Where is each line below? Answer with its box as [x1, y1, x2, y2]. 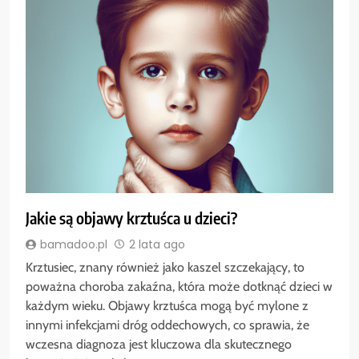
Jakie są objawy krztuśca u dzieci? [26, 208, 237, 228]
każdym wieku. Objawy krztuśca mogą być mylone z [26, 297, 309, 313]
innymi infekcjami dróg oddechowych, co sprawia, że [26, 317, 309, 333]
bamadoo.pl [40, 236, 107, 252]
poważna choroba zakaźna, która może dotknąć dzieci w [26, 278, 333, 294]
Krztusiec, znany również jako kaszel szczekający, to [26, 259, 305, 275]
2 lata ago [129, 236, 185, 252]
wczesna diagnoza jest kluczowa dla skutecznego [26, 336, 292, 352]
